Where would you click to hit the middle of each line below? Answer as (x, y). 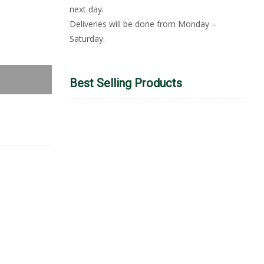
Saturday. (87, 39)
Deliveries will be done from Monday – (143, 24)
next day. (87, 9)
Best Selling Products (126, 83)
